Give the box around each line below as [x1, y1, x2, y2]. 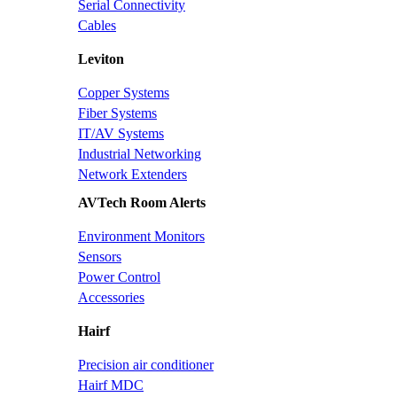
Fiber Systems [78, 105, 157, 121]
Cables [78, 18, 116, 34]
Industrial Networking [78, 146, 201, 162]
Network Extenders [78, 167, 187, 183]
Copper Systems [78, 85, 169, 101]
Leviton [78, 51, 124, 67]
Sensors [78, 248, 121, 264]
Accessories [78, 289, 144, 305]
